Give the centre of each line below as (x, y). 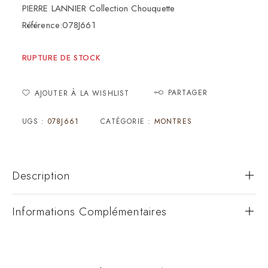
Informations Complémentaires (89, 211)
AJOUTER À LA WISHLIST (82, 93)
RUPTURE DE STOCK (61, 57)
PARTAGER (188, 92)
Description (41, 175)
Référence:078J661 (59, 25)
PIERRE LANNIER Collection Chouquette (98, 8)
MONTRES (173, 121)
